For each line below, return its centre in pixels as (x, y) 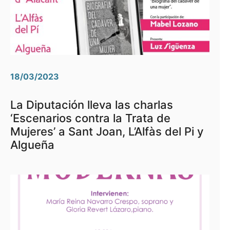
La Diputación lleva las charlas (92, 105)
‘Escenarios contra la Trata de (90, 118)
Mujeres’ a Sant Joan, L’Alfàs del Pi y (107, 131)
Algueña (32, 145)
